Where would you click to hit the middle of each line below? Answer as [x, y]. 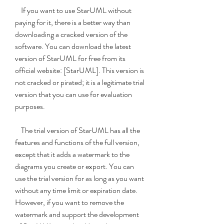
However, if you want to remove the [69, 202]
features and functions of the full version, [77, 142]
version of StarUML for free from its [70, 58]
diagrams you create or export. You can [74, 166]
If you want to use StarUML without [18, 10]
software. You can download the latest [73, 46]
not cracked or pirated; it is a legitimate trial [80, 82]
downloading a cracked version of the [71, 34]
